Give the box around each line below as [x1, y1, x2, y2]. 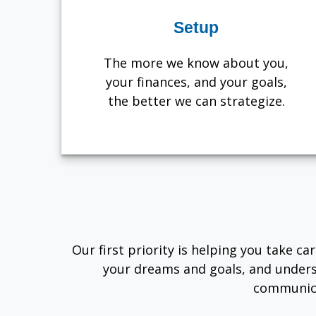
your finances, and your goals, [105, 73, 287, 90]
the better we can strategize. [107, 92, 285, 109]
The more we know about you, [104, 54, 289, 71]
